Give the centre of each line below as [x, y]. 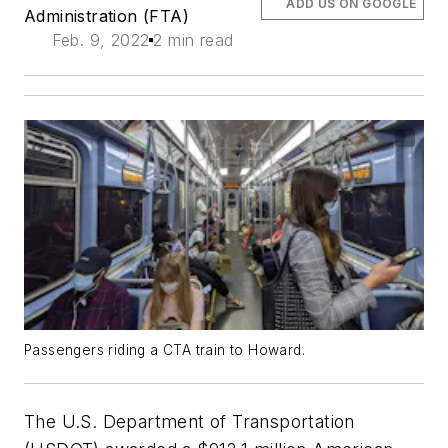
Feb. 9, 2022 [100, 40]
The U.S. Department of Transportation [189, 421]
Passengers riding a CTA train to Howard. [164, 349]
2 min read [193, 40]
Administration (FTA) [106, 16]
